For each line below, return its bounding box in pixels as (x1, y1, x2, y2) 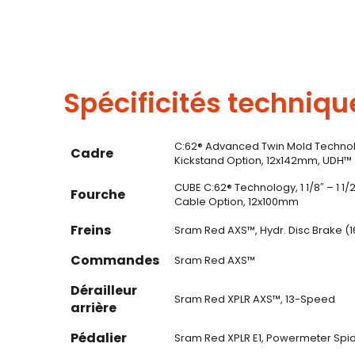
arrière (71, 299, 116, 318)
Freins (71, 221, 111, 240)
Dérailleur (71, 281, 137, 300)
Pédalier (71, 329, 127, 348)
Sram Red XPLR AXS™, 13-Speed (174, 292, 335, 307)
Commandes (71, 251, 159, 270)
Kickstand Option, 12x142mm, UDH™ (174, 153, 352, 169)
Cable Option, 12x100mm (174, 194, 299, 210)
